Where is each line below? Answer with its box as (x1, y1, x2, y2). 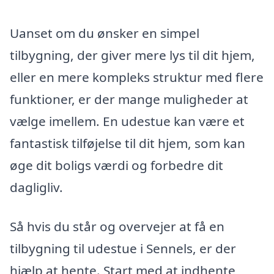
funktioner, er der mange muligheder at (10, 91, 248, 108)
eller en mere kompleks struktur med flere (10, 68, 264, 86)
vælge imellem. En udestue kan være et (10, 113, 245, 130)
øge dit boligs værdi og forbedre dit (10, 157, 223, 174)
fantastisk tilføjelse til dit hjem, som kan (10, 135, 245, 152)
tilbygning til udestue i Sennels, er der (10, 239, 236, 257)
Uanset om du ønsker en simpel (10, 24, 199, 42)
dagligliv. (10, 179, 63, 196)
